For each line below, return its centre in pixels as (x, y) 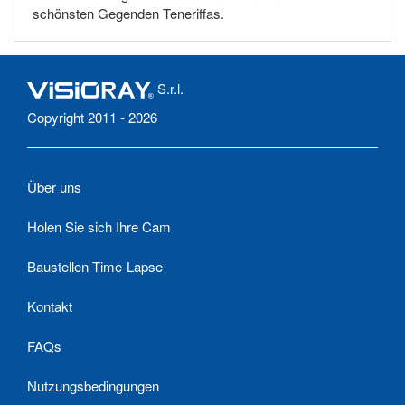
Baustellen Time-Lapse (95, 266)
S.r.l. (169, 88)
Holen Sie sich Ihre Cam (99, 226)
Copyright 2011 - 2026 (92, 117)
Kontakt (50, 306)
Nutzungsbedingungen (93, 385)
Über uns (54, 186)
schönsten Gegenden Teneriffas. (128, 13)
